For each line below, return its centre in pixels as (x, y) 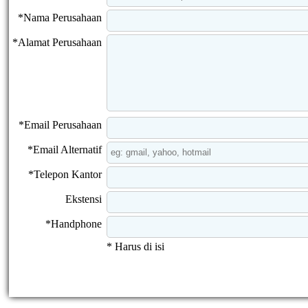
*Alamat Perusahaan (57, 42)
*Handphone (74, 223)
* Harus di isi (135, 246)
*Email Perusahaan (60, 124)
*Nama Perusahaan (60, 17)
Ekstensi (84, 199)
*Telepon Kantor (65, 174)
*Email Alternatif (65, 149)
